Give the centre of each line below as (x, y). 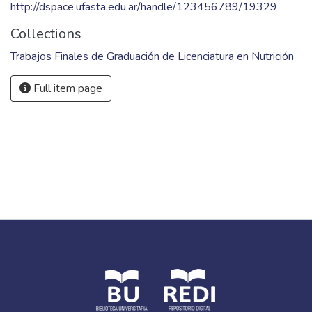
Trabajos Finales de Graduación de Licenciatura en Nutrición (152, 56)
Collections (46, 34)
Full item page (67, 88)
